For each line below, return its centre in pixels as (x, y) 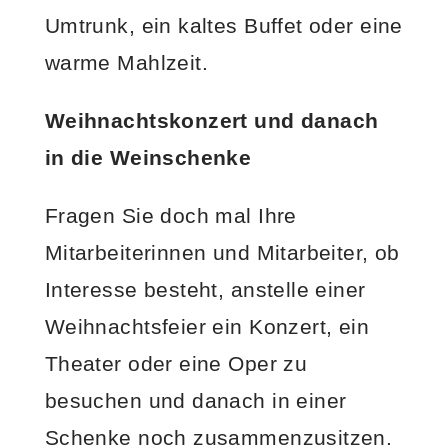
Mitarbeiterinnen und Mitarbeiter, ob (222, 252)
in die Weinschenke (148, 158)
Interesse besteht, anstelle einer (205, 289)
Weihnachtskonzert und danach (211, 121)
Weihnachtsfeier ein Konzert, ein (207, 326)
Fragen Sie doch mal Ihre (170, 215)
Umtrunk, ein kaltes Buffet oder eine (223, 26)
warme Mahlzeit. (126, 63)
